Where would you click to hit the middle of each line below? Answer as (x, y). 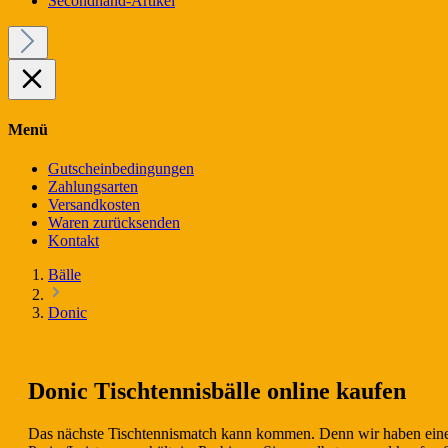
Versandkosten (94, 205)
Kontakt (73, 241)
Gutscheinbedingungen (121, 169)
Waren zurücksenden (114, 223)
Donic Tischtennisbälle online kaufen (217, 390)
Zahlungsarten (93, 187)
